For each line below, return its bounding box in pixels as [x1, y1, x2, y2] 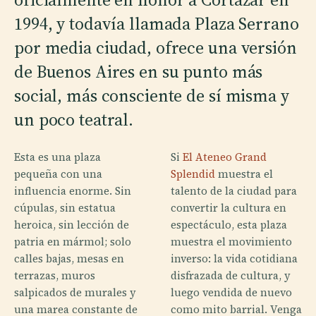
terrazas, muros [14, 267, 95, 283]
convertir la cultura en [171, 200, 286, 215]
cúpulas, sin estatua [14, 200, 116, 215]
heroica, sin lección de [14, 217, 129, 232]
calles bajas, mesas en [14, 250, 124, 266]
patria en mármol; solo [14, 233, 131, 249]
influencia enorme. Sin [14, 183, 131, 198]
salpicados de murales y [14, 284, 136, 300]
